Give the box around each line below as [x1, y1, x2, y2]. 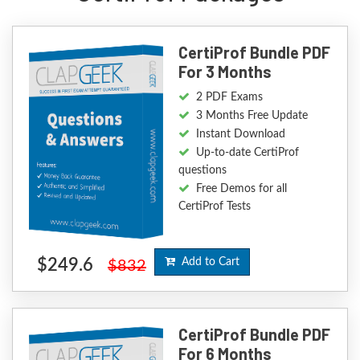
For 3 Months [178, 62, 272, 81]
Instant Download [195, 129, 285, 140]
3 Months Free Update [195, 110, 308, 121]
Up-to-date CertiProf [195, 147, 299, 158]
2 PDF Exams [195, 92, 263, 103]
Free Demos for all [195, 183, 287, 194]
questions [178, 165, 227, 176]
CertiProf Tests [178, 201, 251, 212]
